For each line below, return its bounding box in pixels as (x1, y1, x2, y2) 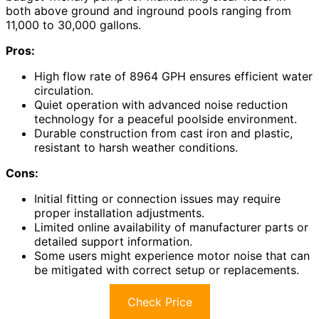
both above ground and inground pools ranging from (6, 4, 291, 19)
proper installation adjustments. (34, 206, 204, 221)
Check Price (127, 295, 192, 310)
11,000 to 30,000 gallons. (6, 18, 141, 33)
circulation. (34, 83, 93, 98)
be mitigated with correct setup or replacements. (34, 263, 299, 278)
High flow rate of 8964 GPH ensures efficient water (34, 69, 313, 84)
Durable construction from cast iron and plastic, (34, 126, 293, 141)
